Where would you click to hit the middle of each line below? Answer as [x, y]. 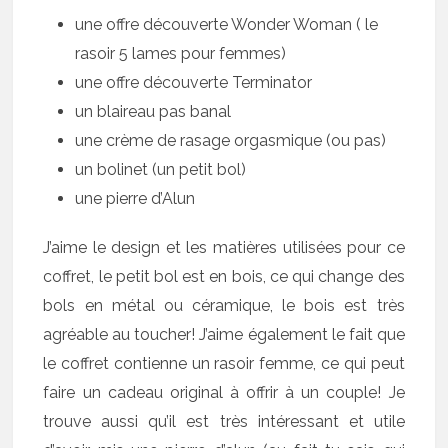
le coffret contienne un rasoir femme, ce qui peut [224, 363]
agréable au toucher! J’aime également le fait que [224, 334]
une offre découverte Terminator [194, 82]
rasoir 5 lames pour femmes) [181, 53]
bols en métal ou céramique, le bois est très [224, 305]
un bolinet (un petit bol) [161, 169]
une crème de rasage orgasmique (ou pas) [231, 140]
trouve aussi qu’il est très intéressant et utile [224, 421]
